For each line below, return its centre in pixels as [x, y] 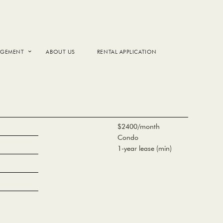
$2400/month [138, 126]
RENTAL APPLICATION [127, 52]
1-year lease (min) [144, 148]
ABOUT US [60, 52]
